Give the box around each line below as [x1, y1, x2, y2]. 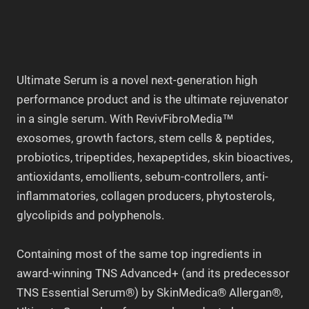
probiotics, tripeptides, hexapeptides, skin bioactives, [17, 150, 292, 165]
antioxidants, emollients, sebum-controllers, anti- [17, 170, 268, 184]
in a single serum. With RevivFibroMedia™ [17, 112, 234, 126]
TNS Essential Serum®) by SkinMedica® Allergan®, [17, 286, 283, 300]
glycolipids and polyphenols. [17, 208, 164, 223]
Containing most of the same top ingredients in [17, 247, 261, 261]
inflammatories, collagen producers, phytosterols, [17, 189, 275, 203]
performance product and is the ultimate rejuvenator [17, 92, 288, 107]
